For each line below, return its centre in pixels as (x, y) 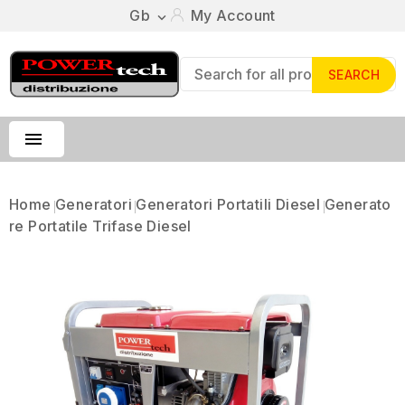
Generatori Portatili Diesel (228, 205)
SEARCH (354, 75)
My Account (233, 15)
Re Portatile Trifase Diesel (100, 226)
